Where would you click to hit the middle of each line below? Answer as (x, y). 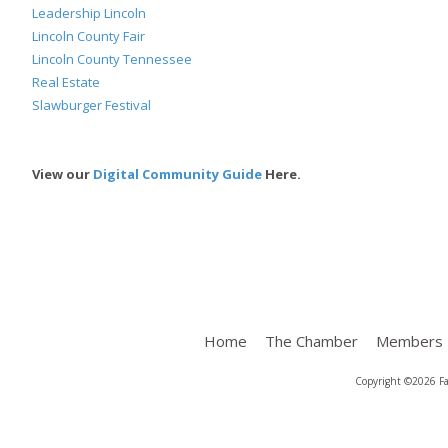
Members (409, 341)
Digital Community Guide (177, 174)
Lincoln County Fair (88, 36)
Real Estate (66, 82)
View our (62, 174)
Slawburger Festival (91, 105)
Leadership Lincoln (89, 13)
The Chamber (311, 341)
